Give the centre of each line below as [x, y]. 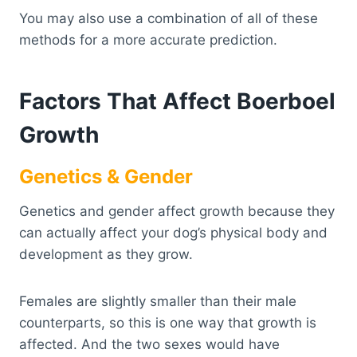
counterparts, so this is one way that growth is [168, 323]
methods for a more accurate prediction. [148, 40]
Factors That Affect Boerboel [177, 102]
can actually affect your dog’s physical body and [173, 233]
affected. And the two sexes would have [149, 345]
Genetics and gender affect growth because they [177, 212]
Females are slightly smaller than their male [158, 302]
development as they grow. [108, 255]
